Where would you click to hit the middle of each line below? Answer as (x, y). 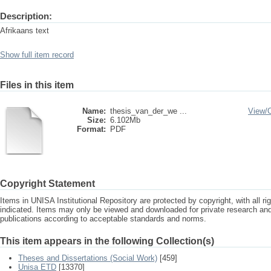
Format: (91, 129)
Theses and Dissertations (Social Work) (88, 258)
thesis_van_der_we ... (149, 111)
